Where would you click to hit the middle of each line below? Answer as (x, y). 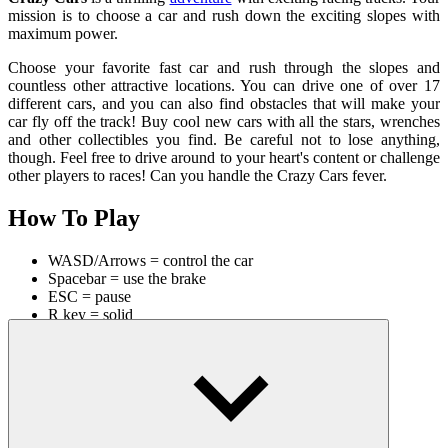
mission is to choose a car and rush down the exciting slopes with (224, 15)
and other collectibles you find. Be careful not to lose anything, (224, 139)
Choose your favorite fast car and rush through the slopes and (224, 67)
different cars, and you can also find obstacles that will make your (224, 103)
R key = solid (90, 314)
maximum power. (63, 33)
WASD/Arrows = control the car (150, 260)
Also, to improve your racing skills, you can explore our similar (224, 348)
